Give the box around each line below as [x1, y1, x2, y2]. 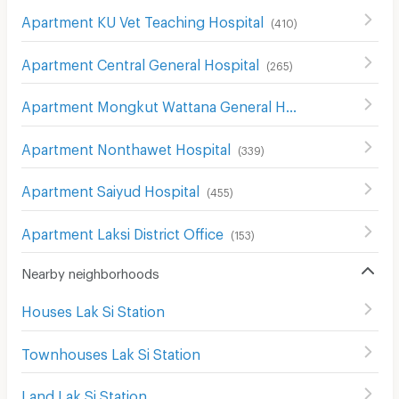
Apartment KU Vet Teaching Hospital [20, 13, 264, 26]
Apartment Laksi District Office [20, 224, 224, 237]
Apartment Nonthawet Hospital [20, 140, 231, 152]
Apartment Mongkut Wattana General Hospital [285, 98, 297, 110]
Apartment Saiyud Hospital [20, 183, 199, 195]
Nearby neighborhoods [20, 265, 159, 277]
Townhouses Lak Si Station [20, 345, 200, 357]
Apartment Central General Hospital [20, 55, 259, 68]
